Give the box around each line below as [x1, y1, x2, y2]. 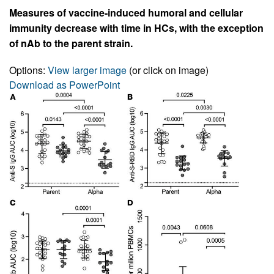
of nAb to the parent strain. [9, 35, 133, 50]
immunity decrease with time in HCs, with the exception [9, 20, 264, 35]
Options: [9, 62, 48, 77]
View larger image [48, 62, 127, 77]
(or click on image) [127, 62, 209, 77]
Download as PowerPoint [9, 77, 120, 92]
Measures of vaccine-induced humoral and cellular [9, 5, 243, 20]
